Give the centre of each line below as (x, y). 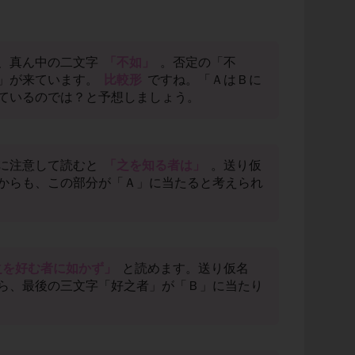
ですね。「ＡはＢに (203, 80)
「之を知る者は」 (155, 166)
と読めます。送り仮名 (184, 269)
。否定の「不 (197, 63)
